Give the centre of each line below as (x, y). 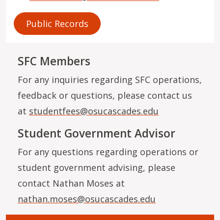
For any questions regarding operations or (108, 151)
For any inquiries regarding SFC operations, (110, 79)
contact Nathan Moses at (71, 183)
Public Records (57, 23)
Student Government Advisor (96, 133)
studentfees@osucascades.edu (94, 111)
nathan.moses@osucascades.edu (87, 199)
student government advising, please (96, 167)
